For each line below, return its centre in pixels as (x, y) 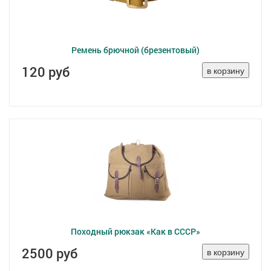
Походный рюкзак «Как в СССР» (135, 231)
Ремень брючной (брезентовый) (135, 50)
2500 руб (50, 253)
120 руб (46, 72)
